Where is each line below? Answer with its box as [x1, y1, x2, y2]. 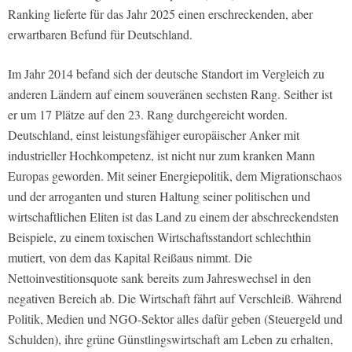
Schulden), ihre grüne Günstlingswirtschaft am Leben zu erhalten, [8, 330, 333, 347]
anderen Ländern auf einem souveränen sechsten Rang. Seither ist [8, 85, 332, 102]
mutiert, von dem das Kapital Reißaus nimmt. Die [8, 248, 252, 266]
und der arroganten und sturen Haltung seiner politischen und [8, 187, 310, 204]
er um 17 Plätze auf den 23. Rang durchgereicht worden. [8, 105, 288, 123]
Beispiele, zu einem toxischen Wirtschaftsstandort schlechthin [8, 228, 311, 245]
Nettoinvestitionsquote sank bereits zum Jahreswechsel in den [8, 269, 311, 286]
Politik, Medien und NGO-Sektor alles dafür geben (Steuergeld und [8, 310, 343, 327]
